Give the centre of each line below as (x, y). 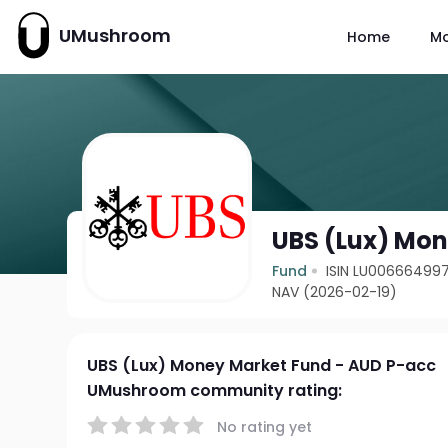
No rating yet (265, 426)
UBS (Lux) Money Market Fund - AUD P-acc (262, 365)
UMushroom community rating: (215, 390)
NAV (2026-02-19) (335, 292)
